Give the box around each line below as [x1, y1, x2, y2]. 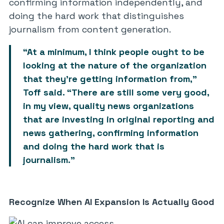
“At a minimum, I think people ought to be [23, 46, 204, 57]
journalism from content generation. [9, 23, 171, 35]
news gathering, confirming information [23, 127, 198, 138]
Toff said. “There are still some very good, [23, 86, 209, 98]
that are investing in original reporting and [23, 113, 214, 125]
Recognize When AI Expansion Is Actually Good [9, 196, 214, 207]
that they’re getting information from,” [23, 73, 197, 84]
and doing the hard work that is [23, 140, 164, 152]
